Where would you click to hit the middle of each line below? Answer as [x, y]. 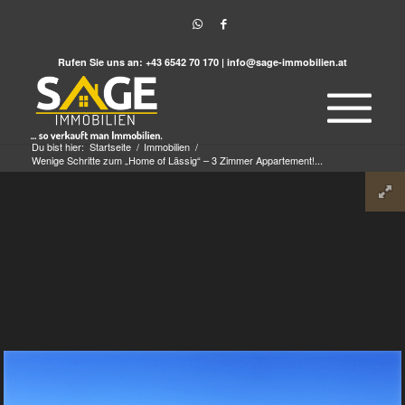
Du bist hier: [57, 146]
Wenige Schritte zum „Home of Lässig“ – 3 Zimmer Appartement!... [177, 160]
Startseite [110, 146]
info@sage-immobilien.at [287, 62]
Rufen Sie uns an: [100, 62]
